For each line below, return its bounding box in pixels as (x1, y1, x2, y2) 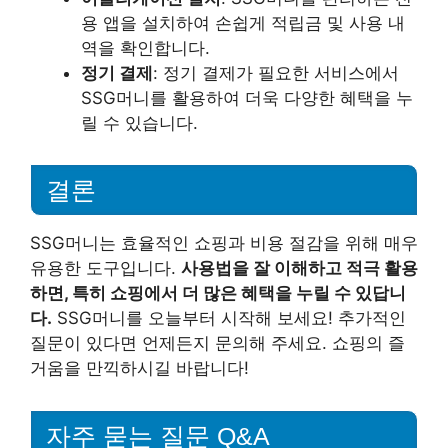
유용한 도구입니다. (30, 258, 181, 279)
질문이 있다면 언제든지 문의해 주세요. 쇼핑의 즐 (30, 333, 405, 354)
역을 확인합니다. (81, 37, 210, 58)
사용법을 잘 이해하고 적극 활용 (181, 258, 418, 279)
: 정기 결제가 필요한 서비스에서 (153, 62, 399, 83)
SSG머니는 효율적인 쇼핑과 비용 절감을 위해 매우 (30, 233, 418, 254)
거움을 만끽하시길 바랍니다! (30, 358, 249, 379)
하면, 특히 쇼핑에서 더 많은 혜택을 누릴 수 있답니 (30, 283, 406, 304)
